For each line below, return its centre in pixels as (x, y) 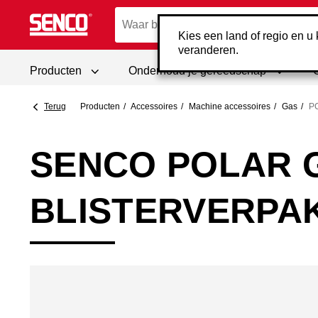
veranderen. (208, 50)
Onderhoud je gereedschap (197, 71)
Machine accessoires (230, 106)
